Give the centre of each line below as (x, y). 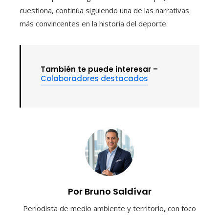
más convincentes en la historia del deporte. (94, 23)
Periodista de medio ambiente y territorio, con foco (109, 208)
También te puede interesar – (99, 69)
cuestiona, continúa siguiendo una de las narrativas (104, 10)
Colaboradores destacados (94, 78)
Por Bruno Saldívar (109, 191)
